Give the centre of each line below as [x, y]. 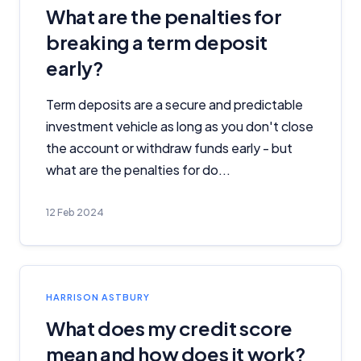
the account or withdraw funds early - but [169, 148]
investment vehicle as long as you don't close [180, 126]
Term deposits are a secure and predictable [174, 104]
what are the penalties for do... [138, 170]
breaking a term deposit [157, 42]
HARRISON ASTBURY [98, 297]
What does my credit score [170, 328]
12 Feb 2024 [75, 212]
